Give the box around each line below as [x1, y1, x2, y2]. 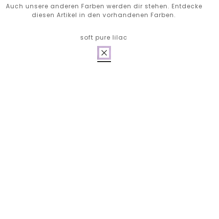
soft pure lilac [80, 33, 128, 42]
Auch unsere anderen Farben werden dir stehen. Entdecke [5, 2, 202, 10]
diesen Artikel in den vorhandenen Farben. [32, 11, 176, 19]
